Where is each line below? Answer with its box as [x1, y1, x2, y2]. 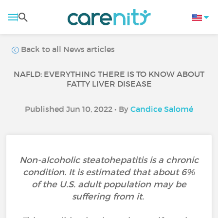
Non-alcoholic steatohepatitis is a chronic [19, 155, 199, 165]
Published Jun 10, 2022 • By [25, 104, 130, 114]
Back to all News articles [19, 44, 115, 54]
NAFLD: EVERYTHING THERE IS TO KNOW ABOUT [14, 69, 204, 79]
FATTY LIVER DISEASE [66, 79, 152, 89]
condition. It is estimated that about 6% [23, 167, 195, 178]
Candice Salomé [130, 104, 193, 114]
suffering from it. [72, 191, 146, 202]
